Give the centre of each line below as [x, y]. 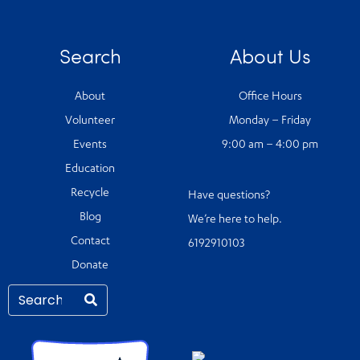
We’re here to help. [236, 220]
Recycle [90, 193]
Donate [90, 266]
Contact [90, 241]
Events [90, 145]
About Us [270, 55]
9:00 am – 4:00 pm [270, 145]
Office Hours [270, 97]
